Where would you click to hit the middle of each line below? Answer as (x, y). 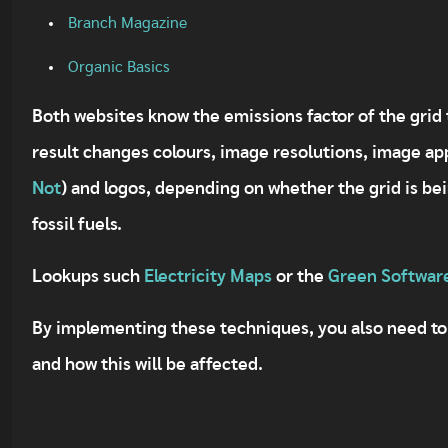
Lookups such (88, 277)
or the (300, 277)
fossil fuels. (79, 225)
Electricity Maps (208, 277)
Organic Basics (119, 67)
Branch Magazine (127, 23)
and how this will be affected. (147, 365)
